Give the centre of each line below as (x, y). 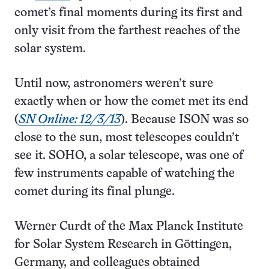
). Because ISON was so (185, 120)
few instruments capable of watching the (125, 174)
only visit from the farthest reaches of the (127, 31)
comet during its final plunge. (95, 192)
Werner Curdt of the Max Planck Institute (129, 227)
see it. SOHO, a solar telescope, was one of (129, 156)
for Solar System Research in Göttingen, (123, 245)
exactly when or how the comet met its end (131, 102)
